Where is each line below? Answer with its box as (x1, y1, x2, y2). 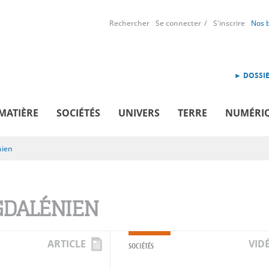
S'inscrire (213, 18, 245, 28)
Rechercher (109, 18, 150, 28)
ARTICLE (47, 237, 86, 250)
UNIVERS (118, 106, 160, 119)
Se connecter (156, 18, 201, 28)
